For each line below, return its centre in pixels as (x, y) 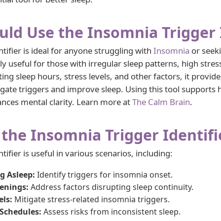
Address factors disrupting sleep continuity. (111, 187)
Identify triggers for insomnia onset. (104, 175)
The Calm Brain (161, 102)
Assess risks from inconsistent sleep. (111, 212)
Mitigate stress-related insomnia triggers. (91, 199)
